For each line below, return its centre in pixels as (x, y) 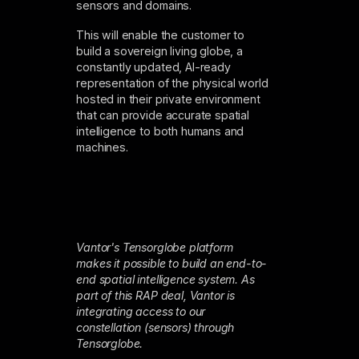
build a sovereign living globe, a (159, 50)
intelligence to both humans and (160, 131)
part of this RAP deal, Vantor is (156, 296)
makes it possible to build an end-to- (172, 264)
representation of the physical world (172, 83)
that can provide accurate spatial (163, 115)
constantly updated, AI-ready (153, 67)
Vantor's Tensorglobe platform (155, 248)
